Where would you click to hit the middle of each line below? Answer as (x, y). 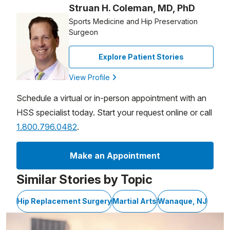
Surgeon (83, 32)
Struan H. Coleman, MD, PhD (132, 8)
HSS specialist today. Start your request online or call (114, 112)
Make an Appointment (115, 156)
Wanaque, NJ (182, 201)
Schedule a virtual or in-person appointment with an (111, 98)
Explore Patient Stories (141, 57)
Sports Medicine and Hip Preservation (133, 21)
